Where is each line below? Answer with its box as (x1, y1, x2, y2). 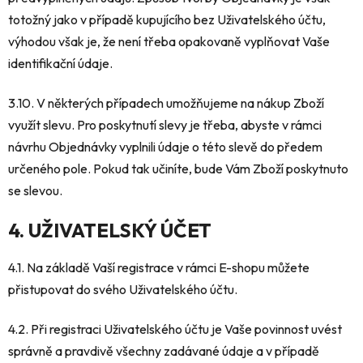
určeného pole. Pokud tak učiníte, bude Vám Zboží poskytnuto (8, 160, 348, 177)
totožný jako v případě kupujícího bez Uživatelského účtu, (8, 11, 326, 28)
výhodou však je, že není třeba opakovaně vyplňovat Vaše (8, 33, 330, 50)
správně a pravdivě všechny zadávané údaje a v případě (8, 343, 319, 360)
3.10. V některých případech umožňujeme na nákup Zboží (8, 95, 324, 112)
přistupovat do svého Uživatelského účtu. (8, 281, 237, 298)
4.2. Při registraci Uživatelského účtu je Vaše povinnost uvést (8, 321, 342, 338)
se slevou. (8, 182, 62, 199)
